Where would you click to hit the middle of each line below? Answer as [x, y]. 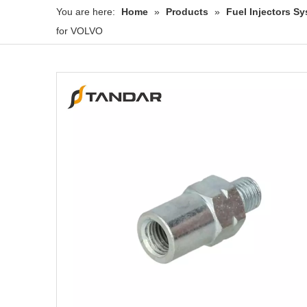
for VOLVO [79, 31]
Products [187, 12]
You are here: [86, 12]
